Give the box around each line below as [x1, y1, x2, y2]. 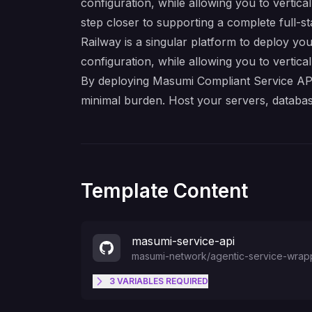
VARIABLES [117, 276, 164, 286]
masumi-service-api [132, 234, 235, 248]
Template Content [81, 179, 248, 203]
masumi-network [132, 250, 207, 262]
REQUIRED [164, 276, 208, 286]
